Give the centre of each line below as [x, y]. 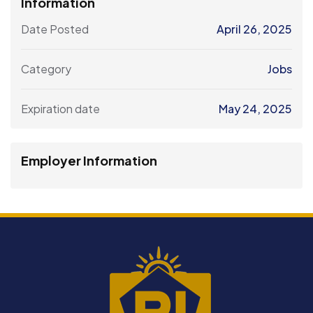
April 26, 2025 [254, 29]
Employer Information [89, 160]
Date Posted [55, 29]
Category [46, 68]
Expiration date [60, 108]
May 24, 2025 [255, 108]
